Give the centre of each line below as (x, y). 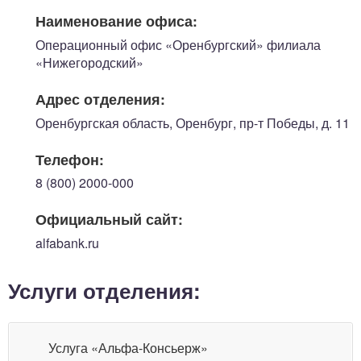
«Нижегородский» (89, 62)
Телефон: (70, 159)
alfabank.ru (67, 243)
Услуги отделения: (104, 291)
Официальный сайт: (109, 219)
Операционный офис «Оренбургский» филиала (178, 44)
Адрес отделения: (100, 98)
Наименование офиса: (116, 21)
